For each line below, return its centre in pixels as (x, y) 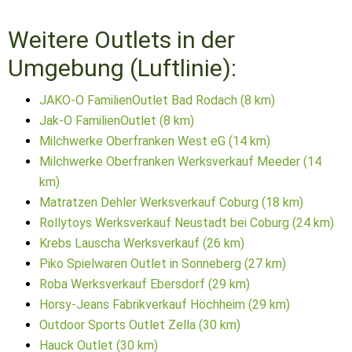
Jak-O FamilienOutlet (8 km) (117, 121)
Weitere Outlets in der (121, 40)
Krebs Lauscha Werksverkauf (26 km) (142, 243)
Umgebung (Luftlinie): (122, 68)
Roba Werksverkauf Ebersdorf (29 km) (145, 284)
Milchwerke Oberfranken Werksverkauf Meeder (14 (180, 161)
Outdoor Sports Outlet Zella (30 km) (140, 325)
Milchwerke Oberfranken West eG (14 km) (155, 141)
